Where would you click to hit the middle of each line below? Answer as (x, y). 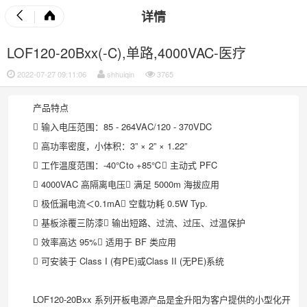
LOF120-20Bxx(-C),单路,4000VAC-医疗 (126, 52)
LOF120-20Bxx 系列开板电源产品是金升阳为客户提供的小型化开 (162, 299)
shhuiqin (120, 74)
